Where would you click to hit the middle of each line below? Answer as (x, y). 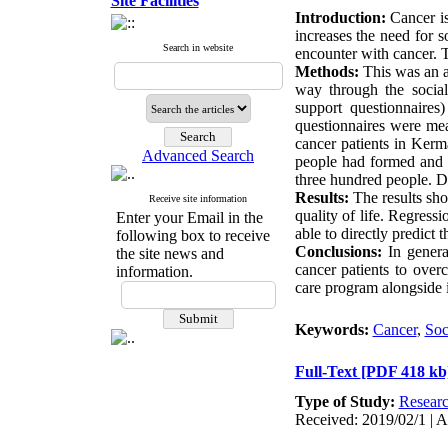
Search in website (198, 47)
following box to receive (192, 235)
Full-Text (327, 371)
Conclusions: (338, 251)
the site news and (169, 253)
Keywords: (333, 329)
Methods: (326, 71)
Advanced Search (198, 155)
